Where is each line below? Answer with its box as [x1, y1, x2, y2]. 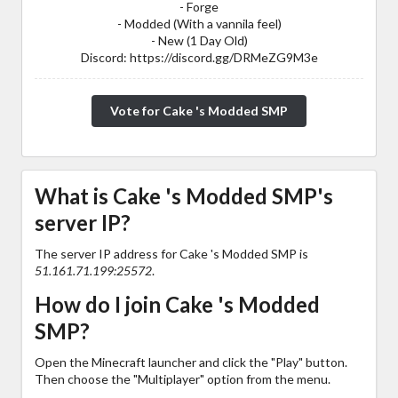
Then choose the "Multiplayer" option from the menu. [35, 370, 330, 386]
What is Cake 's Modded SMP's [35, 182, 333, 209]
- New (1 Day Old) [150, 32, 248, 48]
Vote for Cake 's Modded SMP [110, 103, 288, 119]
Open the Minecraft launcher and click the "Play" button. [35, 354, 347, 370]
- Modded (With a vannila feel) [116, 15, 282, 31]
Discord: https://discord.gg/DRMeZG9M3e [80, 49, 318, 65]
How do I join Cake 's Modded [35, 291, 320, 317]
